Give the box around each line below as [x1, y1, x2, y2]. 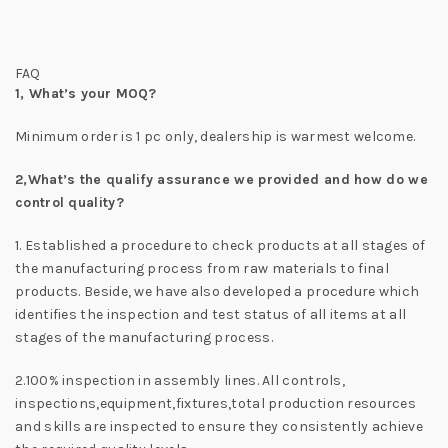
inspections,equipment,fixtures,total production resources [15, 394, 417, 412]
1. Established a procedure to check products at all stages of [15, 236, 426, 254]
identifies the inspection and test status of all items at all [15, 305, 407, 323]
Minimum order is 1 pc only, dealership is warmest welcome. [15, 127, 416, 145]
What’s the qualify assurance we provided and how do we [27, 170, 428, 188]
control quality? [15, 193, 124, 211]
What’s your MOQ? [24, 84, 157, 102]
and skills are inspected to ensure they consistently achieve [15, 417, 423, 435]
